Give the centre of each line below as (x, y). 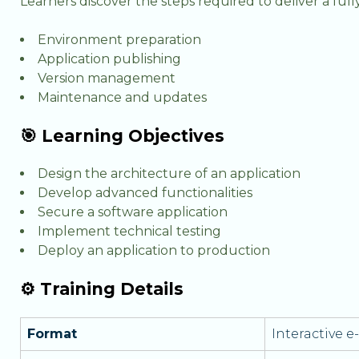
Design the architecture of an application (169, 173)
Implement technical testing (129, 231)
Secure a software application (133, 212)
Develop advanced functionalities (145, 193)
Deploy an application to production (154, 250)
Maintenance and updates (122, 97)
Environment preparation (119, 40)
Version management (107, 78)
